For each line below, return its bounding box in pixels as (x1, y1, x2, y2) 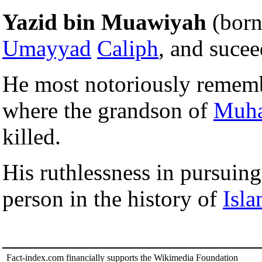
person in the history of (2, 185, 223, 211)
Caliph (97, 35, 158, 61)
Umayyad (2, 35, 91, 61)
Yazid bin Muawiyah (2, 9, 206, 35)
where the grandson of (2, 97, 213, 123)
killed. (2, 123, 61, 149)
